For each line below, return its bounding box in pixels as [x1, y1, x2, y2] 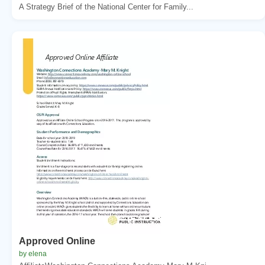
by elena [19, 249, 47, 258]
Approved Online [19, 235, 95, 246]
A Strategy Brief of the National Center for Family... [19, 2, 193, 11]
